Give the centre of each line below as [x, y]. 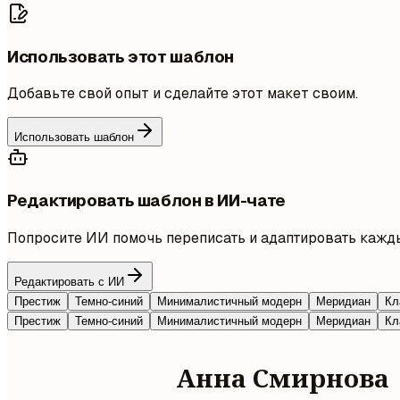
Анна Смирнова [283, 378]
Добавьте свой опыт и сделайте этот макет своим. [183, 94]
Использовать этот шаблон [121, 56]
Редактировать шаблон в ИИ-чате [146, 201]
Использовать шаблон [74, 137]
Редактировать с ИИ [69, 281]
